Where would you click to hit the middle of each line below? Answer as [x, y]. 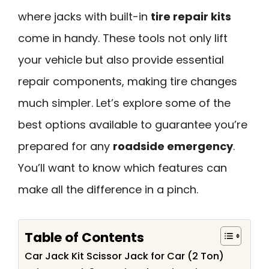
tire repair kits [191, 17]
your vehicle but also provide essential [121, 60]
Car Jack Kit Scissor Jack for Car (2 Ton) [124, 256]
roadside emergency [173, 146]
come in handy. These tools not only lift [123, 38]
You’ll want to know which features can [122, 168]
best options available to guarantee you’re [133, 125]
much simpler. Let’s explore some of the [124, 103]
